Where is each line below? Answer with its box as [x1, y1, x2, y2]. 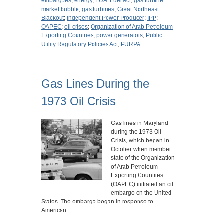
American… [41, 207, 72, 214]
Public [146, 32, 162, 39]
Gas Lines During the [41, 77, 149, 91]
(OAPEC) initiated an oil [111, 181, 173, 188]
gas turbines [82, 6, 114, 13]
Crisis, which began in [111, 137, 169, 144]
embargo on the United [111, 189, 171, 197]
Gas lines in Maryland [111, 120, 168, 127]
